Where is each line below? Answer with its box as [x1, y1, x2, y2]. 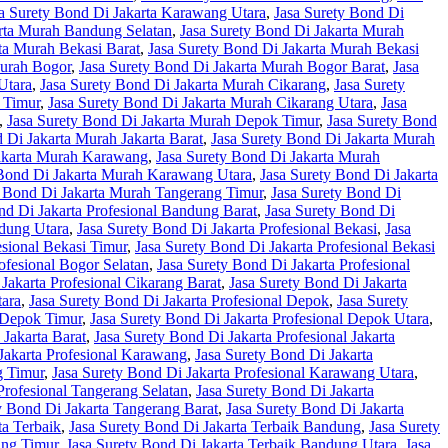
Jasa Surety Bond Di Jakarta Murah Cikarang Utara [48, 94, 373, 112]
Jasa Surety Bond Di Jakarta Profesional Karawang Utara [52, 364, 414, 382]
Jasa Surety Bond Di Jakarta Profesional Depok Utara [90, 310, 429, 328]
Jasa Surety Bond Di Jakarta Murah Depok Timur [7, 112, 319, 130]
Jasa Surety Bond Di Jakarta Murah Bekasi [148, 40, 419, 58]
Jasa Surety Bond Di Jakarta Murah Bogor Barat [79, 58, 385, 76]
